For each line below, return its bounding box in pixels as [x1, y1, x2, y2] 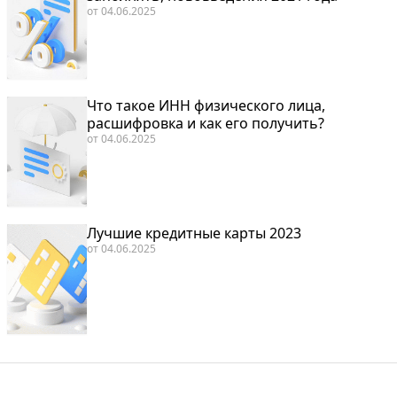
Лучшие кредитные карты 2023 [87, 222, 301, 243]
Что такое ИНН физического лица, [87, 95, 325, 115]
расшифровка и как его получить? [87, 113, 324, 133]
